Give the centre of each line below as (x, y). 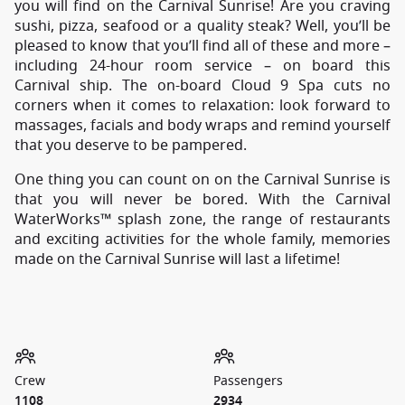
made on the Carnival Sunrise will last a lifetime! (177, 259)
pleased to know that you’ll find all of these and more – (202, 46)
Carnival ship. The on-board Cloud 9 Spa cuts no (202, 86)
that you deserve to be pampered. (131, 146)
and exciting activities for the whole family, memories (202, 240)
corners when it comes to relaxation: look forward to (202, 106)
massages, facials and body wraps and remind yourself (202, 126)
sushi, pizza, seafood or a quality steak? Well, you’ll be (202, 26)
